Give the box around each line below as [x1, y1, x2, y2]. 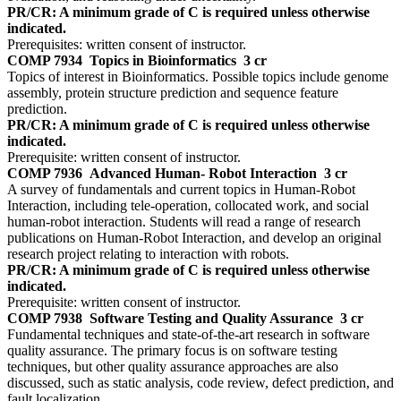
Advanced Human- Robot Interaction [90, 166, 317, 182]
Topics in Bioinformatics [90, 53, 236, 69]
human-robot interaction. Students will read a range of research [7, 214, 361, 230]
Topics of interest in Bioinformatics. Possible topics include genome [7, 69, 388, 85]
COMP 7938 [7, 311, 82, 327]
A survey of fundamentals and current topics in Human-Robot [7, 182, 355, 198]
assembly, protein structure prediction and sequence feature [7, 85, 338, 101]
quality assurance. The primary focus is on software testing [7, 343, 337, 359]
